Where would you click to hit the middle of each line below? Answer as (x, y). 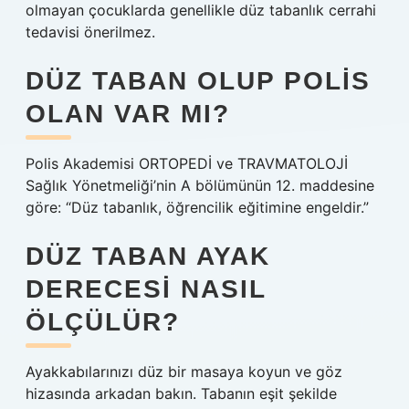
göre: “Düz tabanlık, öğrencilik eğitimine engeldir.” (197, 207)
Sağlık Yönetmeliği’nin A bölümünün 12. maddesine (200, 185)
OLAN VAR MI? (128, 114)
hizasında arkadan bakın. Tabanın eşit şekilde (181, 393)
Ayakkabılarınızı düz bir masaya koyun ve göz (184, 372)
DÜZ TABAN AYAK (148, 256)
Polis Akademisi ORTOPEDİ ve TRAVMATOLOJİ (187, 163)
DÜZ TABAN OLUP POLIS (198, 81)
